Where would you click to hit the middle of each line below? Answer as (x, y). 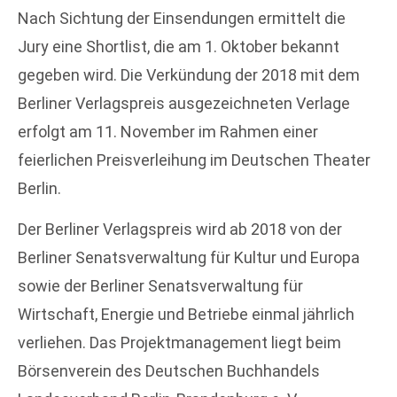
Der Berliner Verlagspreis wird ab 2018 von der (180, 229)
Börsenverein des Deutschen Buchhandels (169, 370)
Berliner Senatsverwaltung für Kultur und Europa (189, 257)
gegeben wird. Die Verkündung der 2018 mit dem (189, 74)
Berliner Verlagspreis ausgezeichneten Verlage (184, 103)
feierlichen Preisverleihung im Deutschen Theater (194, 160)
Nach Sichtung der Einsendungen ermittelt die (182, 18)
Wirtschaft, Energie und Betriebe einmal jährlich (186, 314)
